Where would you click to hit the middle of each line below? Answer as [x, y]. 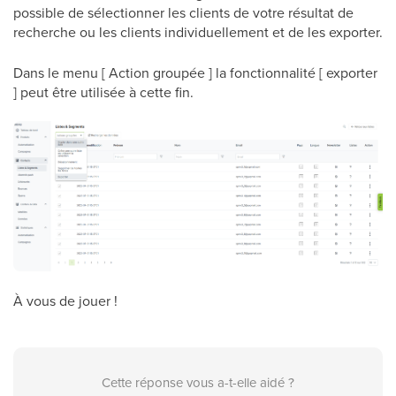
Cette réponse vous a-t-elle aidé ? [198, 383]
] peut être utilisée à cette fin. [103, 91]
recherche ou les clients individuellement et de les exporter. [198, 31]
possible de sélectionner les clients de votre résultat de [183, 12]
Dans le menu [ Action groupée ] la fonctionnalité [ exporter [195, 72]
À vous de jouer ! [65, 301]
